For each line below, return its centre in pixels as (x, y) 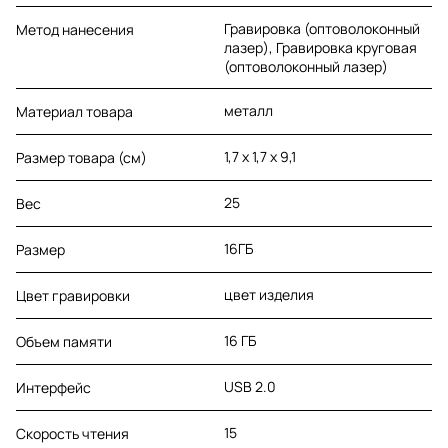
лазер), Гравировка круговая (320, 47)
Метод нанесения (75, 29)
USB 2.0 (250, 386)
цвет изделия (269, 294)
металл (248, 110)
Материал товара (74, 111)
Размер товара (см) (81, 157)
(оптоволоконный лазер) (306, 66)
